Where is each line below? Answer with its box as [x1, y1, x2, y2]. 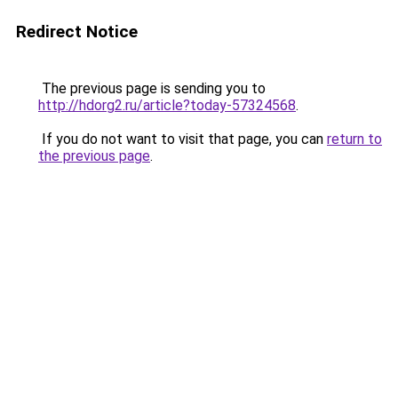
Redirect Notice [16, 21, 138, 42]
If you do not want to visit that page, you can [38, 131, 327, 147]
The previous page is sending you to [38, 80, 266, 97]
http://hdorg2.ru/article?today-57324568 [38, 97, 296, 114]
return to [327, 131, 382, 147]
